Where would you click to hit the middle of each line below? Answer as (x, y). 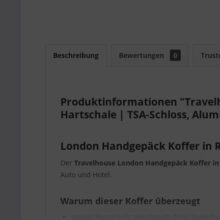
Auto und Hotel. (86, 175)
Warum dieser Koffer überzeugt (130, 201)
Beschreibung (76, 55)
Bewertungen (142, 55)
